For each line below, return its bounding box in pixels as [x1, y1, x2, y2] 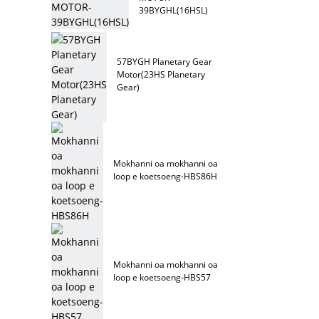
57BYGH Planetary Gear [117, 56, 213, 67]
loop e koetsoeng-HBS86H [113, 170, 218, 182]
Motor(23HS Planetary [117, 68, 206, 80]
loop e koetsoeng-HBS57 [113, 271, 211, 283]
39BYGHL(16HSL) [139, 4, 209, 16]
